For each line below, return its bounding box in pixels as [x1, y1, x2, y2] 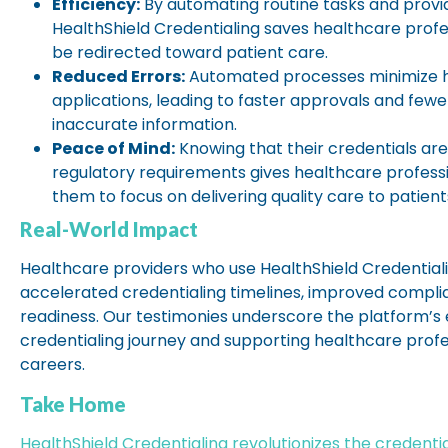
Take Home [20, 391, 126, 416]
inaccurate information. [52, 113, 237, 137]
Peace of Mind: [52, 137, 175, 161]
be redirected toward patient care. [52, 41, 328, 65]
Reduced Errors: [52, 65, 185, 89]
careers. [20, 353, 85, 377]
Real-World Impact [20, 217, 198, 242]
